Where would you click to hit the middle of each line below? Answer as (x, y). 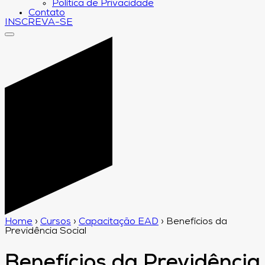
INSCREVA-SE (39, 22)
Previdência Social (46, 231)
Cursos (56, 222)
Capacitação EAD (119, 222)
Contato (47, 13)
